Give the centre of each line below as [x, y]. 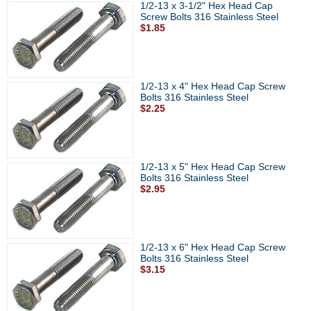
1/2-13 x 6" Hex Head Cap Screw [213, 247]
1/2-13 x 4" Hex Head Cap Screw [213, 86]
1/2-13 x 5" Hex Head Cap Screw [213, 167]
